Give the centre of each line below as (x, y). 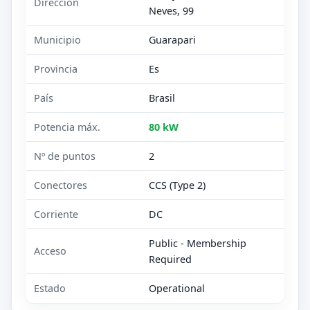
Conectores (61, 185)
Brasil (162, 98)
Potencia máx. (67, 127)
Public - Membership (198, 243)
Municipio (58, 39)
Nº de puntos (65, 156)
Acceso (51, 250)
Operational (177, 288)
